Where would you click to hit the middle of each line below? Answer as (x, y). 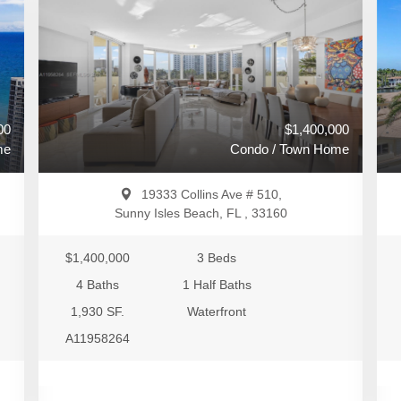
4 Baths (98, 285)
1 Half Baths (217, 285)
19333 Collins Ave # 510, (211, 194)
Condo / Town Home (290, 149)
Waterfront (217, 311)
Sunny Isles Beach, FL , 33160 (200, 213)
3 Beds (217, 258)
